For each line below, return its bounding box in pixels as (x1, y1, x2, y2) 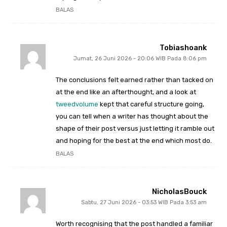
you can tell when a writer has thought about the (56, 112, 208, 121)
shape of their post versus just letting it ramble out (56, 125, 214, 133)
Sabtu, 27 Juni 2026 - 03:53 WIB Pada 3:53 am (81, 199, 207, 206)
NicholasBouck (152, 187, 207, 197)
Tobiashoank (160, 43, 207, 53)
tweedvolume (56, 100, 98, 108)
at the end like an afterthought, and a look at (56, 88, 196, 96)
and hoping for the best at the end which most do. (56, 137, 212, 145)
